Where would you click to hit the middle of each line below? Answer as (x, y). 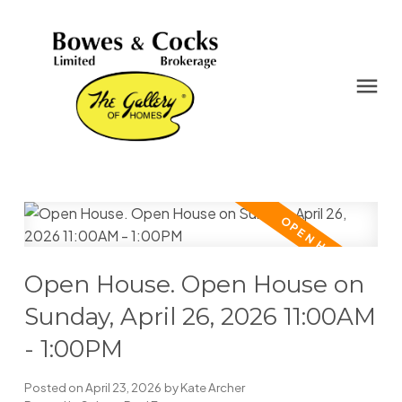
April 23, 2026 (123, 388)
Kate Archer (212, 388)
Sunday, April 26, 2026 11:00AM (200, 317)
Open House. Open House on (194, 285)
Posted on (54, 388)
